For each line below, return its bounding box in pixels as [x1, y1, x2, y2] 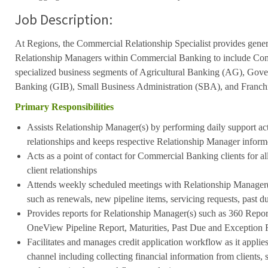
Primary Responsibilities [14, 101, 114, 112]
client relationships [26, 165, 97, 175]
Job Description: [14, 10, 112, 29]
